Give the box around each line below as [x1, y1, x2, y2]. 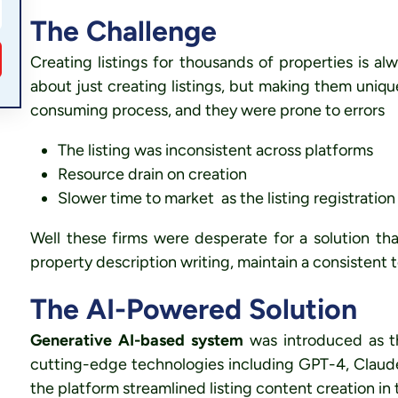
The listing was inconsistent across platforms [57, 140, 373, 160]
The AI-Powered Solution [29, 292, 357, 326]
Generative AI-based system [29, 330, 243, 350]
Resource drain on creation [57, 164, 247, 184]
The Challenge [29, 14, 217, 48]
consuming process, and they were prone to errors [29, 100, 385, 120]
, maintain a [229, 252, 313, 272]
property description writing [29, 252, 230, 272]
